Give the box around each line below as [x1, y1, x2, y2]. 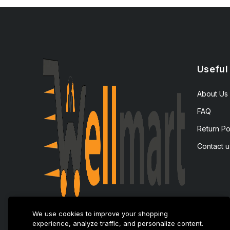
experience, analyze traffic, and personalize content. [32, 219, 203, 227]
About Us [197, 89, 228, 98]
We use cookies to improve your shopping [32, 209, 168, 218]
